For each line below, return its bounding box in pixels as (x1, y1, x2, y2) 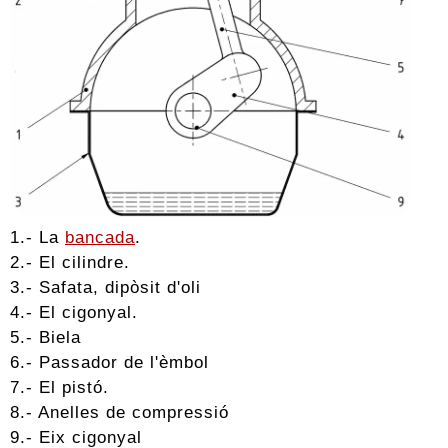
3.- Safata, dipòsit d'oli (10, 276, 201, 297)
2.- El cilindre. (10, 251, 130, 272)
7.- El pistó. (10, 376, 109, 397)
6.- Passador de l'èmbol (10, 351, 209, 372)
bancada (65, 226, 135, 247)
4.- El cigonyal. (10, 301, 138, 322)
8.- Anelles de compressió (10, 401, 229, 422)
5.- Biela (10, 326, 81, 347)
